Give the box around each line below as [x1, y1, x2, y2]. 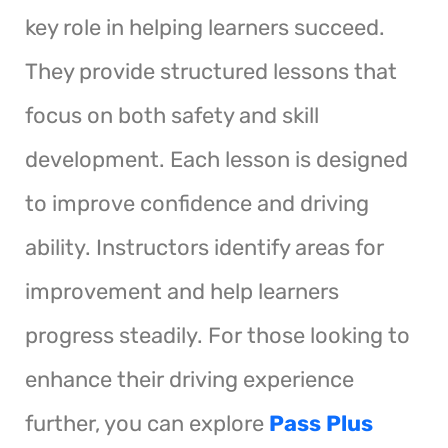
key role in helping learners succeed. [25, 13, 385, 41]
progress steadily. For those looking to [25, 321, 410, 349]
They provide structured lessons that [25, 57, 397, 85]
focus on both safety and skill [25, 101, 319, 129]
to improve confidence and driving [25, 189, 369, 217]
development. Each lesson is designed [25, 145, 408, 173]
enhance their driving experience [25, 365, 354, 393]
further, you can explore [25, 409, 269, 437]
